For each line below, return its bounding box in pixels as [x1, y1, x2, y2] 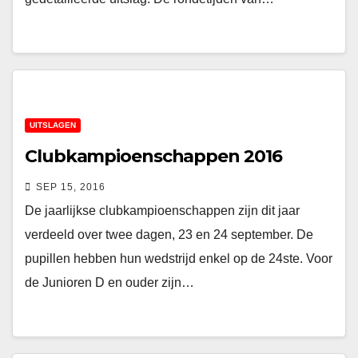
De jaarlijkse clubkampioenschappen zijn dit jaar [25, 204, 300, 217]
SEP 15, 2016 [36, 181, 105, 193]
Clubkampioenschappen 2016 [25, 145, 282, 167]
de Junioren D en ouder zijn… [25, 276, 194, 289]
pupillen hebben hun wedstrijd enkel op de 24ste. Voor [25, 252, 332, 265]
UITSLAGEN [30, 121, 76, 129]
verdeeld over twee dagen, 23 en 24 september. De [25, 228, 313, 241]
